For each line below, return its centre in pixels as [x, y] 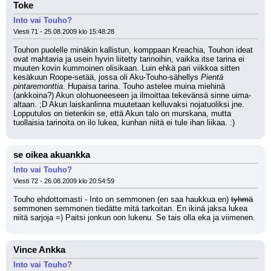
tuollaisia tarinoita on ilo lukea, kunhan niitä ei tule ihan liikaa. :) [124, 122]
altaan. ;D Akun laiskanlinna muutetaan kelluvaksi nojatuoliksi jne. [129, 104]
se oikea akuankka [52, 155]
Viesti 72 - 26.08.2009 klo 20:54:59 [64, 181]
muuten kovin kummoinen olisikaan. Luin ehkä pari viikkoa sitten [126, 68]
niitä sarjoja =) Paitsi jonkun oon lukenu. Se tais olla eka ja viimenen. [134, 217]
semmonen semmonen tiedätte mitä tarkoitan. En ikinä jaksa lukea [130, 208]
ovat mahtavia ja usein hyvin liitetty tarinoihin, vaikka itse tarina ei [129, 59]
